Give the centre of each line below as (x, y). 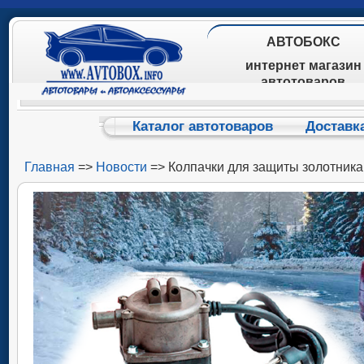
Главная (50, 167)
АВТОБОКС (303, 42)
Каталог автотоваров (203, 126)
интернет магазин (303, 65)
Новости (121, 167)
